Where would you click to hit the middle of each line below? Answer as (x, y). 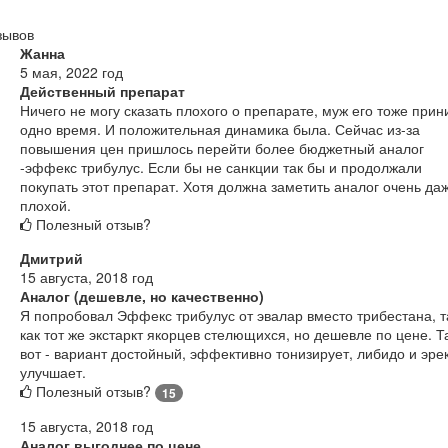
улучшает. (53, 371)
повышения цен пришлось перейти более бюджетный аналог (222, 147)
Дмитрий (51, 257)
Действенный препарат (102, 90)
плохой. (45, 204)
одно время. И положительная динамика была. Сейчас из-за (220, 128)
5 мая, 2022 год (71, 71)
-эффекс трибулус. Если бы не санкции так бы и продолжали (221, 166)
